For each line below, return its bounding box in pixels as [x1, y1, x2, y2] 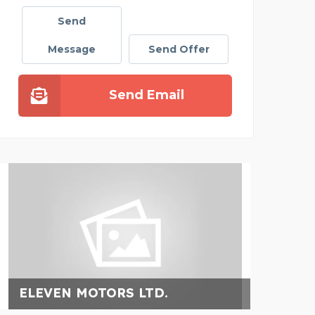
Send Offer [148, 43, 210, 56]
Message [48, 43, 96, 56]
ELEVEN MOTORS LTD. [19, 284, 168, 301]
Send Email [108, 87, 184, 103]
